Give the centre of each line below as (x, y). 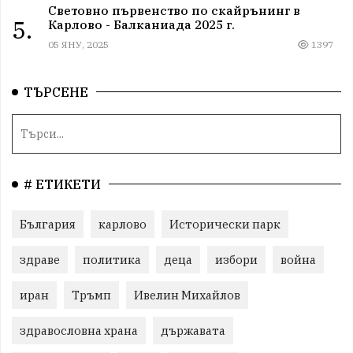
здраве (40, 259)
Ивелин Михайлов (187, 295)
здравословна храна (79, 330)
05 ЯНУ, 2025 (78, 44)
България (48, 224)
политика (112, 259)
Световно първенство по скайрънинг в (174, 10)
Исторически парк (225, 224)
